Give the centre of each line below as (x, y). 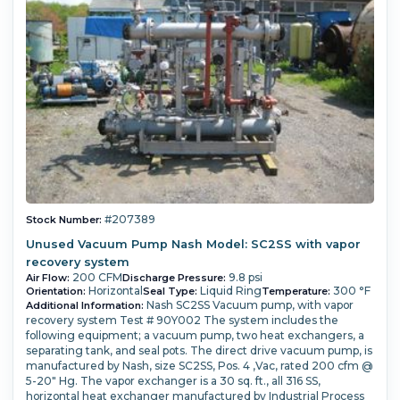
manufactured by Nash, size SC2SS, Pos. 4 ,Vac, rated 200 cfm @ (199, 366)
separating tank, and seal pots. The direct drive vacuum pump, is (199, 351)
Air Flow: (47, 278)
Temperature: (296, 292)
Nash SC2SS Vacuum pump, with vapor (250, 305)
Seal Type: (170, 292)
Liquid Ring (230, 291)
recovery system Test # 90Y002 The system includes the (182, 321)
